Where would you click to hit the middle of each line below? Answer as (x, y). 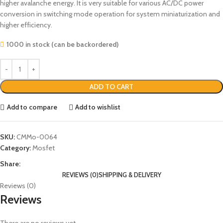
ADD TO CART (111, 86)
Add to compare (32, 107)
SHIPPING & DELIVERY (130, 174)
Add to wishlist (98, 107)
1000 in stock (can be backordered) (62, 44)
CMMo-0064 (37, 137)
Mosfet (44, 148)
